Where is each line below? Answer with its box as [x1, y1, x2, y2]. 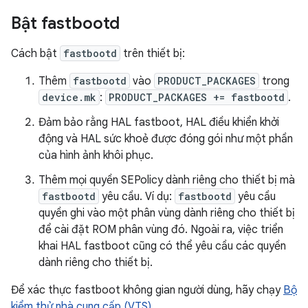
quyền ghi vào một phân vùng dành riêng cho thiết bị [38, 206, 295, 220]
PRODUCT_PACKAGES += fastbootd [109, 91, 285, 104]
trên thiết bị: [120, 47, 185, 60]
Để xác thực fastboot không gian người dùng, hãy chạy [11, 283, 283, 297]
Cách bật [11, 47, 60, 60]
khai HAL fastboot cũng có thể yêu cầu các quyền [38, 239, 286, 253]
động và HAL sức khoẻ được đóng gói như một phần [38, 132, 293, 146]
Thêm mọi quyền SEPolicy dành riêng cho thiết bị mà [38, 173, 295, 187]
